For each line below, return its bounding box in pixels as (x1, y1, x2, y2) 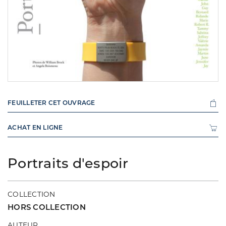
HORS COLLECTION (8, 202, 86, 212)
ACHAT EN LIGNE (8, 124, 63, 132)
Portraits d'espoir (8, 155, 129, 172)
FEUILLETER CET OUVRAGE (8, 99, 95, 107)
